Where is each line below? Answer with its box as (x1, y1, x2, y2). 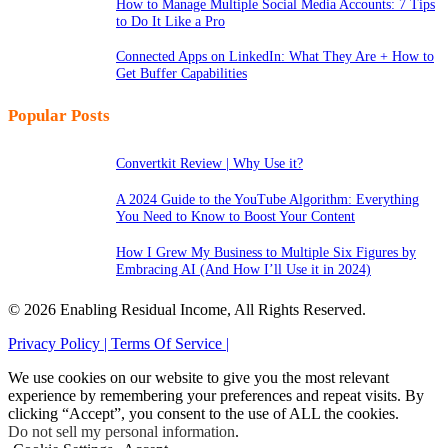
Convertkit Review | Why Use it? (116, 155, 303, 172)
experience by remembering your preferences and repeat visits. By (8, 386, 424, 404)
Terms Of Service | (111, 334, 229, 352)
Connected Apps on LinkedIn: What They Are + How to (116, 48, 434, 65)
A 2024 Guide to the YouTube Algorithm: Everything (116, 191, 419, 207)
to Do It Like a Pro (116, 12, 225, 29)
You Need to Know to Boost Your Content (116, 208, 355, 224)
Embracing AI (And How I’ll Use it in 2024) (116, 260, 371, 277)
